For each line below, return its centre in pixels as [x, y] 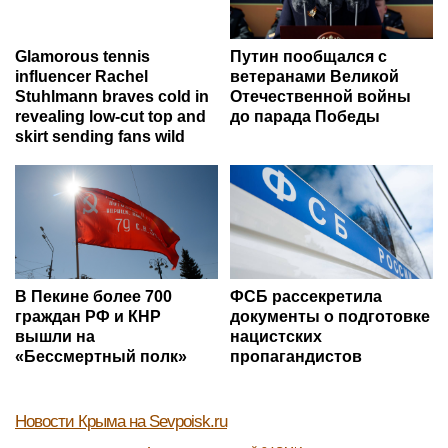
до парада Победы [305, 116]
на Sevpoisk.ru [178, 421]
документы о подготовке [330, 316]
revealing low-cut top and [110, 116]
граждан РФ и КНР [88, 316]
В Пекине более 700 [93, 296]
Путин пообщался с [308, 56]
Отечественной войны [320, 96]
